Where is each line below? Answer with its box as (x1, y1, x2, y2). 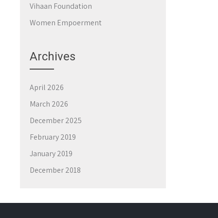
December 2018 (30, 165, 81, 176)
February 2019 (30, 132, 76, 143)
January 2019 (30, 148, 73, 159)
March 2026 (30, 99, 68, 109)
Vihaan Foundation (30, 1, 92, 12)
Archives (30, 50, 75, 64)
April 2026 (30, 82, 64, 93)
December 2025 (30, 115, 82, 126)
